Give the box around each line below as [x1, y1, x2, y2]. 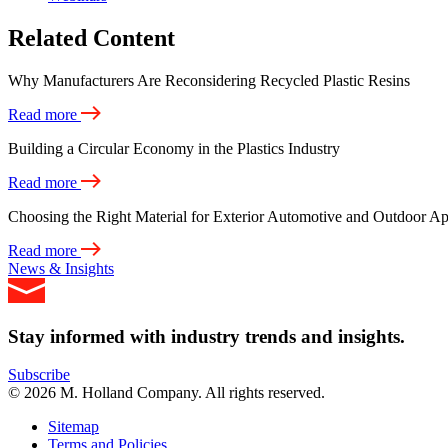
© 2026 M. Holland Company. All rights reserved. [8, 384, 325, 402]
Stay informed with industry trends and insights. [8, 325, 405, 347]
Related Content [8, 25, 175, 52]
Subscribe [8, 366, 70, 384]
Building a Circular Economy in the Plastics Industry [8, 140, 340, 158]
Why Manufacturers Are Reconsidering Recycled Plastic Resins [8, 72, 410, 90]
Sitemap [48, 418, 99, 436]
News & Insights [8, 260, 114, 278]
